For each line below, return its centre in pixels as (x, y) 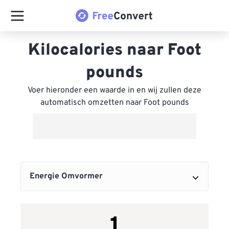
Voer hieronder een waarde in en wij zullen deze (114, 90)
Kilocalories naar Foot (114, 51)
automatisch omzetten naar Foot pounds (114, 103)
